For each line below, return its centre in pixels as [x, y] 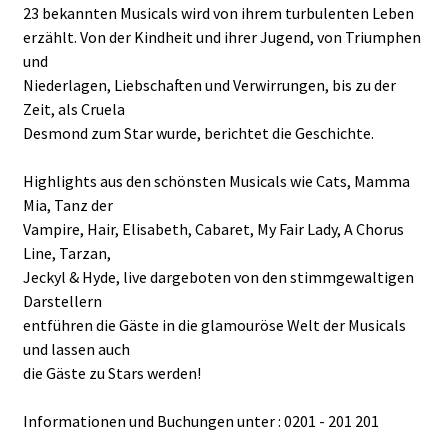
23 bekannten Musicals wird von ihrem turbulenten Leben [218, 12]
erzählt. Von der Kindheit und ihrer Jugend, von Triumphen [222, 36]
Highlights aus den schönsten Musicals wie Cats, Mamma [216, 180]
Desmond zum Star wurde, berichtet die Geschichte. [198, 132]
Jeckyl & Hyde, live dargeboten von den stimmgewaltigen [218, 276]
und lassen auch [76, 348]
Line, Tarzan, [67, 252]
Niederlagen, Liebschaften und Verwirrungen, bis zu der [209, 84]
